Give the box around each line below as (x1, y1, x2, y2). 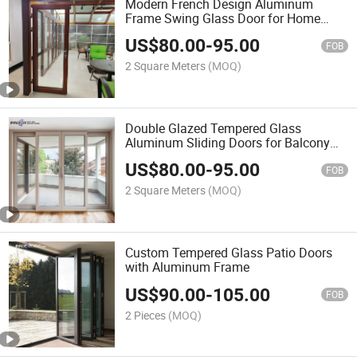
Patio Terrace (125, 147, 200, 166)
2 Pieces (125, 307, 167, 323)
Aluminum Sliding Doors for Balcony (125, 133, 331, 151)
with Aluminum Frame (125, 258, 250, 277)
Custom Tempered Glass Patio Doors (125, 244, 333, 262)
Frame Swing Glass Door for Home (125, 9, 321, 27)
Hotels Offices (125, 23, 204, 41)
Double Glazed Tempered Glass (125, 119, 302, 137)
